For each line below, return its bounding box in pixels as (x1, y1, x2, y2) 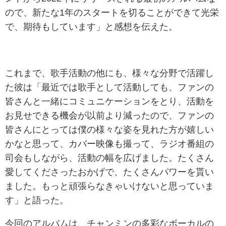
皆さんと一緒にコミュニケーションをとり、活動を (5, 97, 214, 106)
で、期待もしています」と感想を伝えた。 (5, 22, 178, 32)
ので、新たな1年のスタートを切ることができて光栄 (5, 8, 219, 18)
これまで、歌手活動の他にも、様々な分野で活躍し (5, 69, 214, 78)
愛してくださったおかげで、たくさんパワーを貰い (5, 167, 214, 177)
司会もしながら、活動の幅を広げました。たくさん (5, 153, 214, 163)
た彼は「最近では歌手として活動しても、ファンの (5, 83, 214, 92)
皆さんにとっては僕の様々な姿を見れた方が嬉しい (5, 125, 214, 135)
